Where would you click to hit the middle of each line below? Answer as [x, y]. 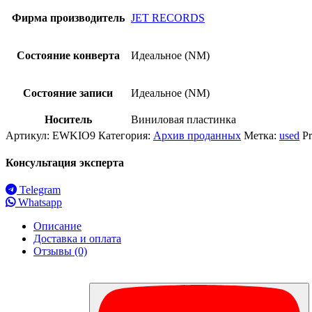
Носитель [68, 119]
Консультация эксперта [65, 163]
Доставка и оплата [77, 239]
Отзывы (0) [60, 251]
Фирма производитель [68, 17]
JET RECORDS [168, 17]
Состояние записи [68, 93]
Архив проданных [197, 135]
